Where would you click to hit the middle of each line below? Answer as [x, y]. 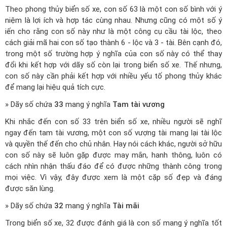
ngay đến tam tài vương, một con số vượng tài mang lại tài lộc [113, 133]
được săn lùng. [30, 188]
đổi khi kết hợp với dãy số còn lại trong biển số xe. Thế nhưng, [113, 65]
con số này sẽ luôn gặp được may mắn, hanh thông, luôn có [113, 155]
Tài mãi [126, 206]
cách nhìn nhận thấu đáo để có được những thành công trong [113, 166]
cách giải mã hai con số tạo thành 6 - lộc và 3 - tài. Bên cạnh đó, [113, 43]
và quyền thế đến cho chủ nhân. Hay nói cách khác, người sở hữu [113, 144]
